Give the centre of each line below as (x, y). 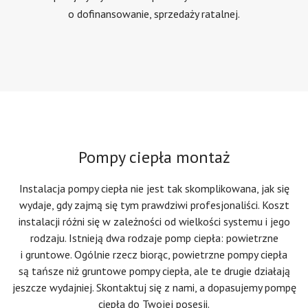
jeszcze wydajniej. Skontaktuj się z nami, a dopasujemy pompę (154, 287)
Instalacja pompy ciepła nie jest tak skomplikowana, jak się (154, 188)
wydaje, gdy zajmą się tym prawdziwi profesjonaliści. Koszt (154, 205)
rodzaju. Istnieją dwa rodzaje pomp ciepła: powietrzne (154, 238)
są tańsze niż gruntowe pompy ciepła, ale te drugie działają (154, 271)
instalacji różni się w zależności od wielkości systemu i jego (154, 221)
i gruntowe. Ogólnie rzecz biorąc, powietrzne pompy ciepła (154, 254)
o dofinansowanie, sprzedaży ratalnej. (154, 13)
